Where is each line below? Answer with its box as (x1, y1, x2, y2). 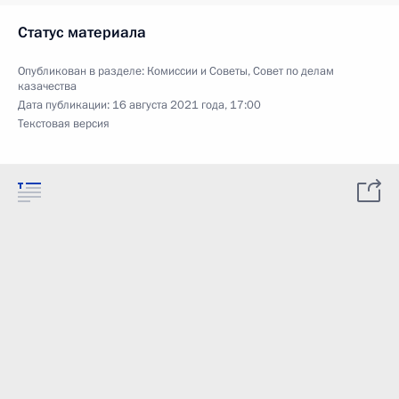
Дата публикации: (18, 97, 112, 113)
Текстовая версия (18, 116, 110, 132)
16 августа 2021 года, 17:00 (112, 97, 261, 113)
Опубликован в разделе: (18, 63, 147, 79)
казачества (18, 78, 77, 94)
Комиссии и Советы (147, 63, 248, 79)
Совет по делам (253, 63, 334, 79)
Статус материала (18, 22, 146, 43)
